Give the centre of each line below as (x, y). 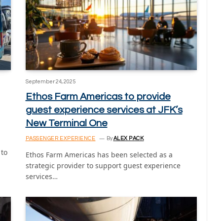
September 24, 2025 (50, 81)
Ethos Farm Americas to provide (98, 96)
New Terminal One (66, 123)
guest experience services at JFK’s (104, 110)
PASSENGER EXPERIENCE (60, 138)
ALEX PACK (129, 138)
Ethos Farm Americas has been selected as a (99, 154)
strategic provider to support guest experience (103, 165)
